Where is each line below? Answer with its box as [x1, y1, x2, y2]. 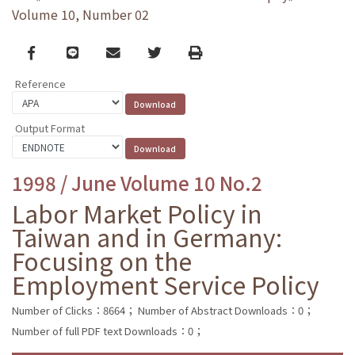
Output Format [15, 120, 85, 136]
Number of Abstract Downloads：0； [138, 302, 314, 318]
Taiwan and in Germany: [12, 219, 282, 254]
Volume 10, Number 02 [12, 5, 149, 25]
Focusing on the [12, 242, 192, 278]
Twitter [147, 41, 195, 62]
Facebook [26, 41, 92, 62]
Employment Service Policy [12, 266, 319, 302]
